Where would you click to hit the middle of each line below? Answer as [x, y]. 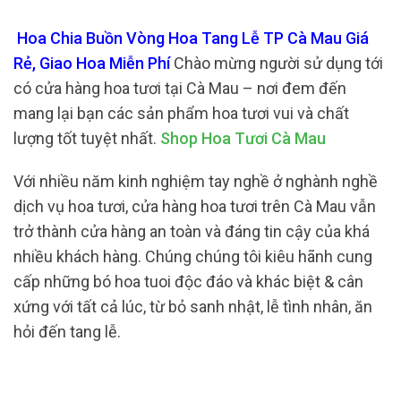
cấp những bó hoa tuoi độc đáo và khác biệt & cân [188, 281]
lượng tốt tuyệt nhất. [87, 139]
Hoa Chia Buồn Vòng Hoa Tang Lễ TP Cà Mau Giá [191, 38]
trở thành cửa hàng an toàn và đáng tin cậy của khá [192, 231]
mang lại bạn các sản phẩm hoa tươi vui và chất [181, 114]
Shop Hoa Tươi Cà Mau [243, 139]
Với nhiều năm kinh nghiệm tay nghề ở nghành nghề [196, 181]
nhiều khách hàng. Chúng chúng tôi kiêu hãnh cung [193, 256]
